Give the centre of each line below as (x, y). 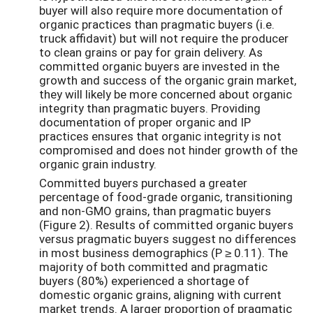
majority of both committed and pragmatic (153, 266)
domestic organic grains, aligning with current (160, 294)
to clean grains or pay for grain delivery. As (151, 52)
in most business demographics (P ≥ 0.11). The (163, 252)
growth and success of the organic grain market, (168, 80)
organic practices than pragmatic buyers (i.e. (157, 24)
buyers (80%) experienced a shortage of (144, 280)
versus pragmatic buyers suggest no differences (168, 238)
